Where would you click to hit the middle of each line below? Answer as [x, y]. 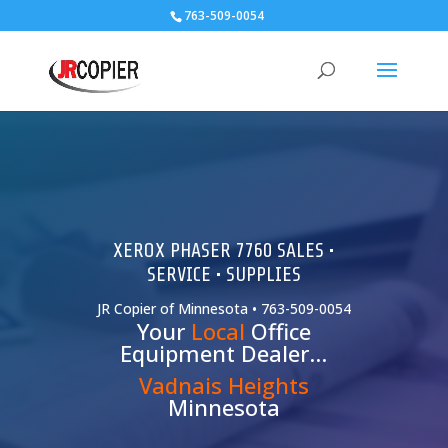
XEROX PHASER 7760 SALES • [224, 250]
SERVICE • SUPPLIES [223, 274]
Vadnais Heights [223, 385]
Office [277, 331]
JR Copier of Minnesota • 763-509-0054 [223, 308]
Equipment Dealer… [224, 353]
